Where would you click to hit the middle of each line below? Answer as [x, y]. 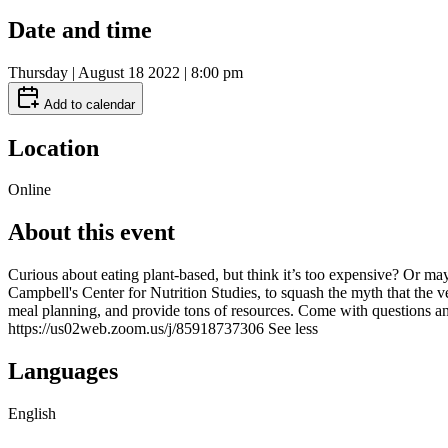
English [32, 414]
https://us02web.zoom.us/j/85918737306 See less [163, 329]
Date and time [80, 29]
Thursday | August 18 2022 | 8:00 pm [125, 72]
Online [29, 190]
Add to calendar [87, 104]
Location [53, 147]
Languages [63, 371]
